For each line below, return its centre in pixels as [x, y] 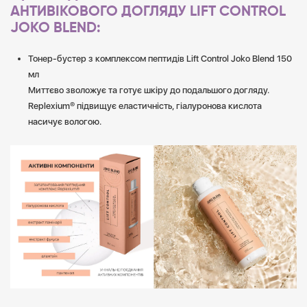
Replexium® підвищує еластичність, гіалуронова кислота [145, 106]
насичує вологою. [65, 122]
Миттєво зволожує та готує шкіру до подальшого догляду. [149, 90]
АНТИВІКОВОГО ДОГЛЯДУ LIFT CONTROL [148, 12]
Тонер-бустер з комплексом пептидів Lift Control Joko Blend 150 [160, 59]
